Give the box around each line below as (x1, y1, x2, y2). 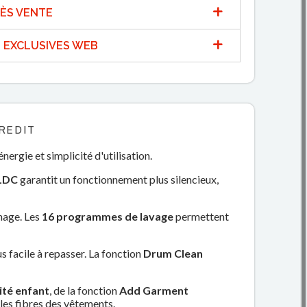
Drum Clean (143, 247, 204, 260)
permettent (173, 210, 230, 223)
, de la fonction (49, 284, 120, 297)
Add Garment (119, 284, 189, 297)
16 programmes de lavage (42, 210, 174, 223)
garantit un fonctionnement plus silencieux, (18, 173, 219, 186)
